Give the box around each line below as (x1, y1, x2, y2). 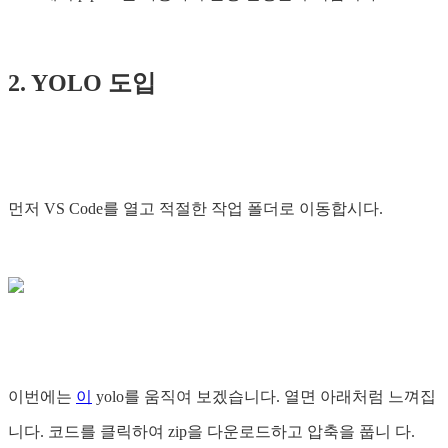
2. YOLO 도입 (8, 69, 156, 96)
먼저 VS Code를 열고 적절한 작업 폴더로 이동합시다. (8, 199, 383, 217)
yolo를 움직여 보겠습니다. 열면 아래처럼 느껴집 (92, 387, 436, 405)
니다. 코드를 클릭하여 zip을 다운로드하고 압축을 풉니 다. (8, 422, 415, 440)
